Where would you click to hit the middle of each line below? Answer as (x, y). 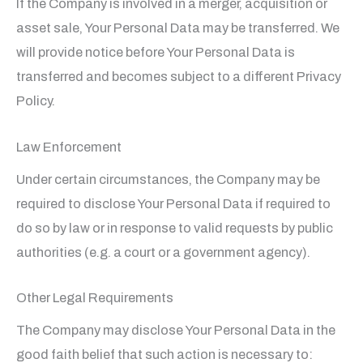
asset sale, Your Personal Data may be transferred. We (178, 28)
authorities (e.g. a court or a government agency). (163, 252)
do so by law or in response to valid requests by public (175, 228)
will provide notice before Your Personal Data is (156, 53)
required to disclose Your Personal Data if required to (173, 203)
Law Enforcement (69, 147)
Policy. (36, 101)
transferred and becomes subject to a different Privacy (179, 77)
